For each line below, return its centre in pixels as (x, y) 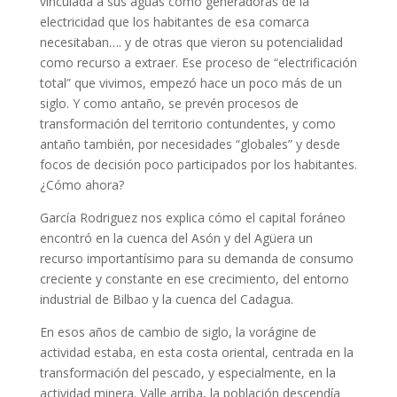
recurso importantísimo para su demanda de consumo (196, 259)
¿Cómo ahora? (82, 185)
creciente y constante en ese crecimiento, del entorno (194, 279)
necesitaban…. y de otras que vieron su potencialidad (191, 43)
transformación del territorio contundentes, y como (187, 124)
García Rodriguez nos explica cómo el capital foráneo (192, 218)
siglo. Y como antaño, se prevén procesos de (169, 104)
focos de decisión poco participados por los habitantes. (198, 165)
